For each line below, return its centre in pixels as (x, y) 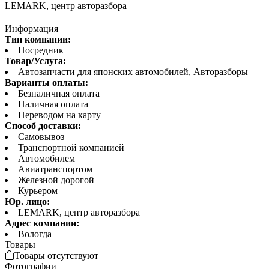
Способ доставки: (43, 125)
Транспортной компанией (71, 147)
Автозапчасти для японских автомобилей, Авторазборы (133, 71)
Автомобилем (47, 158)
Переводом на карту (59, 115)
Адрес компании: (42, 223)
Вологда (35, 234)
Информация (32, 28)
